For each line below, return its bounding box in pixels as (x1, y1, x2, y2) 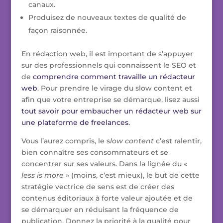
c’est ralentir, (153, 136, 202, 146)
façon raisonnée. (28, 26, 87, 35)
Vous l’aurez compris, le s (21, 136, 110, 146)
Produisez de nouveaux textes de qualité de (28, 13, 186, 22)
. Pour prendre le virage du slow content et (37, 84, 192, 93)
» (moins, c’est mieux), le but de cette (63, 171, 200, 180)
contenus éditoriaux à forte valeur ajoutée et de (21, 194, 193, 203)
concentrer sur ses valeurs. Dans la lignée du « (21, 159, 187, 169)
